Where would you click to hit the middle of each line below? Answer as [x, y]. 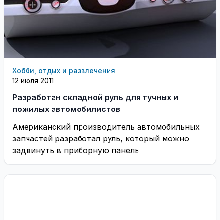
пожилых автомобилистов [66, 109]
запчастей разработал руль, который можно [101, 138]
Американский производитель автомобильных [106, 126]
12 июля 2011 [33, 80]
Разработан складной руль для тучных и [95, 97]
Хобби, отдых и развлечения [64, 70]
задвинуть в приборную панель [76, 150]
